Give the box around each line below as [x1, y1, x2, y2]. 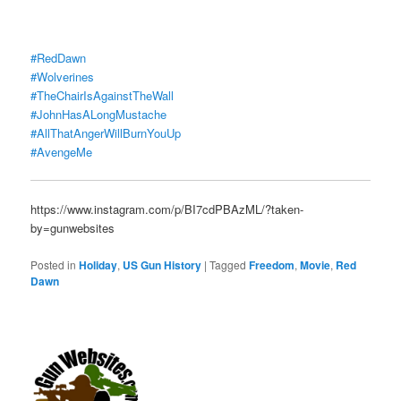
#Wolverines [30, 68, 95, 86]
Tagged [209, 256, 247, 272]
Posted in [30, 256, 77, 272]
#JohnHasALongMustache [30, 106, 167, 124]
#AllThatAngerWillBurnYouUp [30, 124, 182, 142]
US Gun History [123, 256, 202, 273]
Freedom [249, 256, 295, 273]
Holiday [79, 256, 118, 273]
